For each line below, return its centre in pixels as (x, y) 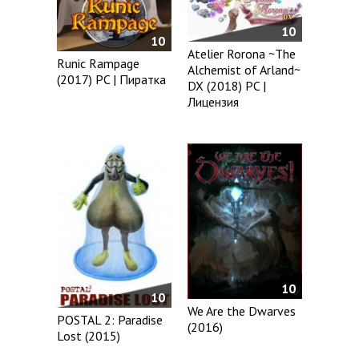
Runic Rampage (98, 63)
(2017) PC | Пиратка (111, 79)
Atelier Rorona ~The (242, 54)
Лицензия (214, 102)
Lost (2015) (89, 335)
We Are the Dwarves (242, 311)
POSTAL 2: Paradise (110, 319)
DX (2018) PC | (227, 86)
